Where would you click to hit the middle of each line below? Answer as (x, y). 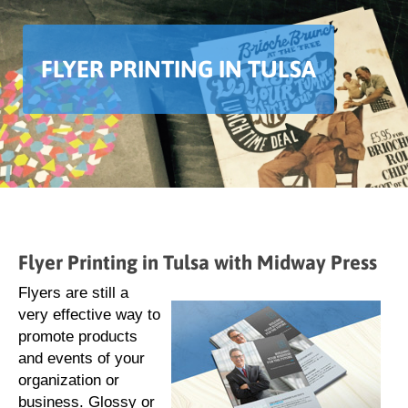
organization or (69, 380)
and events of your (82, 358)
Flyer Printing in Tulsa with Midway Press (198, 262)
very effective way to (89, 315)
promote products (78, 337)
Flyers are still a (73, 293)
